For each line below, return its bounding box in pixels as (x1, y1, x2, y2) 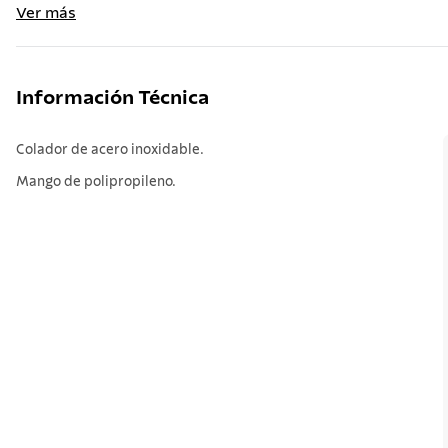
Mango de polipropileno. (16, 175, 176, 189)
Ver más (16, 5, 76, 21)
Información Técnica (16, 88, 209, 108)
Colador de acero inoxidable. (16, 143, 204, 157)
